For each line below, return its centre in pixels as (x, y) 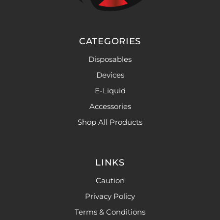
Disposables (110, 59)
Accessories (110, 107)
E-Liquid (110, 91)
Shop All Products (110, 122)
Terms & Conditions (110, 212)
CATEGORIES (110, 41)
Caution (110, 181)
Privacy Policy (110, 196)
